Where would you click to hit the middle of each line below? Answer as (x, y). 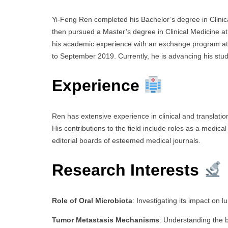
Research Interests (128, 170)
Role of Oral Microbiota (92, 200)
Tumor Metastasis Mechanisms (106, 220)
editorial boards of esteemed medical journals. (126, 140)
